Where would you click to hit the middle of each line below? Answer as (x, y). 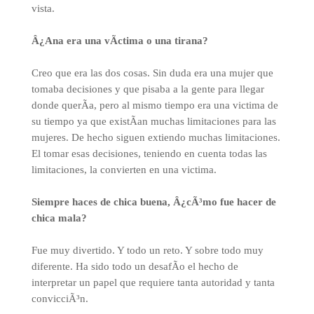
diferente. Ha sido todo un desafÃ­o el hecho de (135, 266)
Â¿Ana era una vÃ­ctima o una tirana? (120, 41)
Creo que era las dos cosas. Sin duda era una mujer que (152, 73)
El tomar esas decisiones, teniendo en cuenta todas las (149, 153)
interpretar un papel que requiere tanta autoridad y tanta (153, 282)
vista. (43, 8)
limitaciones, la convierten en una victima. (124, 170)
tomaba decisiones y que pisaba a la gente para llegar (148, 89)
